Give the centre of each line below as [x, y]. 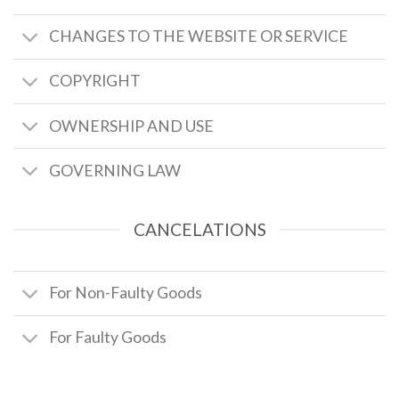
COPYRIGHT [95, 81]
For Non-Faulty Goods [126, 293]
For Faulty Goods [108, 338]
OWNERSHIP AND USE [132, 126]
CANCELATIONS [199, 230]
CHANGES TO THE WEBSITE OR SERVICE [199, 37]
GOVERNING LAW [115, 170]
